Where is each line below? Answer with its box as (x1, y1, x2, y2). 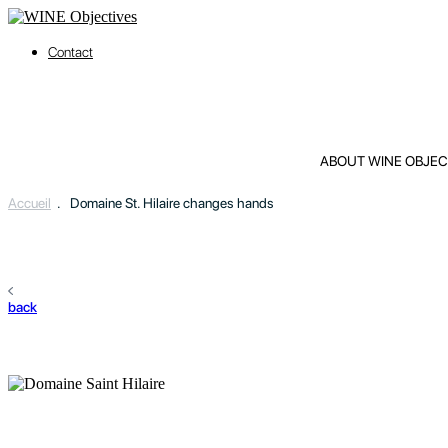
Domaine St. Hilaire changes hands (70, 195, 274, 211)
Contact (48, 44, 93, 60)
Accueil (8, 195, 51, 211)
